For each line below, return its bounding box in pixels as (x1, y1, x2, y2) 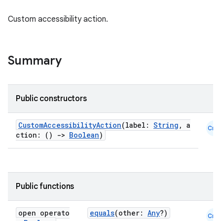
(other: (114, 208, 147, 218)
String (153, 120, 179, 130)
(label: (121, 120, 153, 130)
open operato (18, 208, 70, 218)
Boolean (69, 130, 99, 140)
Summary (8, 53, 62, 68)
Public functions (16, 182, 74, 191)
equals (90, 208, 114, 218)
